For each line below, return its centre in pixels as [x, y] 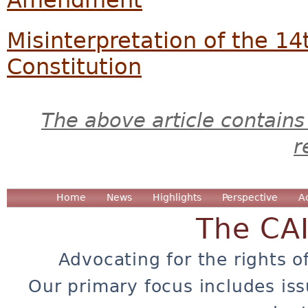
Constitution [74, 67]
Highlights [177, 197]
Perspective [250, 197]
